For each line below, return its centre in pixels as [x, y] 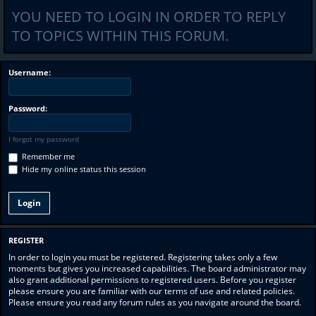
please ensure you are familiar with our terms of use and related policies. [152, 291]
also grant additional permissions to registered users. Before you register [152, 279]
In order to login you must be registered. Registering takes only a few [143, 257]
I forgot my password [44, 139]
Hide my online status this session [83, 169]
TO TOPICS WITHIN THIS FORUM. [120, 36]
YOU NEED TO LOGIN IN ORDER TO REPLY [149, 17]
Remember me [47, 156]
